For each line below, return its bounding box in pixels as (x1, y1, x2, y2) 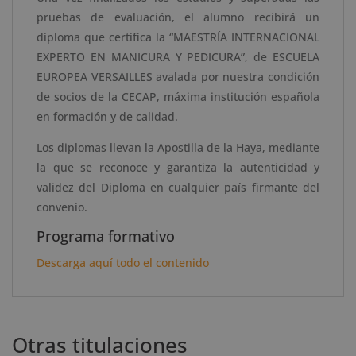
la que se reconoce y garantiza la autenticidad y (37, 159, 319, 175)
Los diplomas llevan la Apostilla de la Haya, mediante (37, 139, 319, 155)
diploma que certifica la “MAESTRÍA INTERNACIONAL (37, 29, 319, 44)
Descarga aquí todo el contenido (37, 254, 209, 270)
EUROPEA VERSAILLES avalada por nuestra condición (37, 68, 319, 84)
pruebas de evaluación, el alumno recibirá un (37, 9, 319, 25)
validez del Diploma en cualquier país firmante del (37, 179, 319, 195)
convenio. (37, 199, 87, 215)
